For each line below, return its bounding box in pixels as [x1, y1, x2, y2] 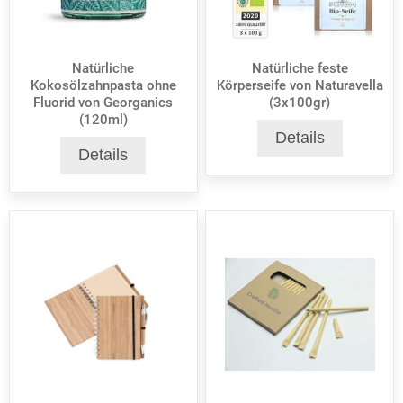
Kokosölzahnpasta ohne [30, 77, 176, 94]
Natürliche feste [251, 60, 348, 77]
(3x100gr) [269, 94, 331, 112]
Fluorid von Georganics [33, 94, 174, 112]
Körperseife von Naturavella [216, 77, 383, 94]
